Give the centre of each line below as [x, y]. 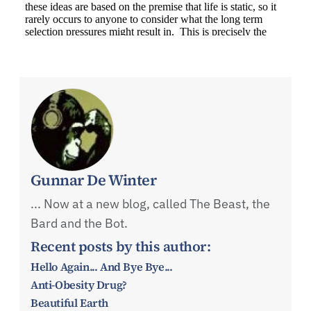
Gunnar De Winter [94, 179]
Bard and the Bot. [79, 223]
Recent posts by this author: [120, 246]
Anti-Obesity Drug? [79, 284]
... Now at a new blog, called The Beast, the [150, 203]
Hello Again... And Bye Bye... [102, 266]
